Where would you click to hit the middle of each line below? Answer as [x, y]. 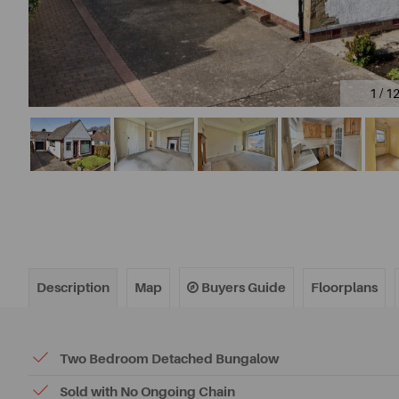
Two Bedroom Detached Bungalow [169, 359]
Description [73, 288]
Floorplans [344, 288]
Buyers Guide [242, 288]
